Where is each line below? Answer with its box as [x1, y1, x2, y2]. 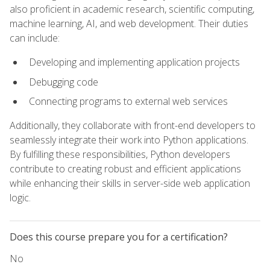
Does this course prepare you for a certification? [10, 230, 228, 244]
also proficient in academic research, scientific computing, [10, 2, 254, 16]
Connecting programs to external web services [29, 95, 228, 108]
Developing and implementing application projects [29, 55, 240, 69]
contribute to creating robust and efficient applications [10, 162, 241, 176]
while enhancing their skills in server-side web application [10, 177, 250, 190]
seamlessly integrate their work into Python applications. [10, 133, 248, 147]
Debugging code [29, 75, 98, 89]
